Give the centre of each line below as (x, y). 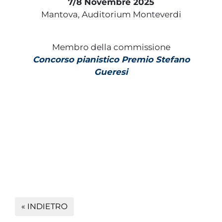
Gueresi (111, 72)
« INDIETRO (44, 206)
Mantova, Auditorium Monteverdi (111, 14)
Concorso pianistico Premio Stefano (111, 59)
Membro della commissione (111, 47)
